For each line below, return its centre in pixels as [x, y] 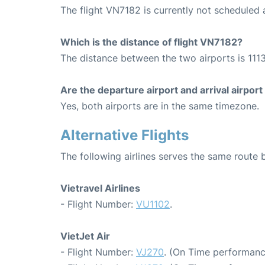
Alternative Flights [125, 135]
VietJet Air [85, 236]
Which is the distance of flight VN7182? [151, 42]
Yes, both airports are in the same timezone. [160, 106]
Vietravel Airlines [100, 188]
